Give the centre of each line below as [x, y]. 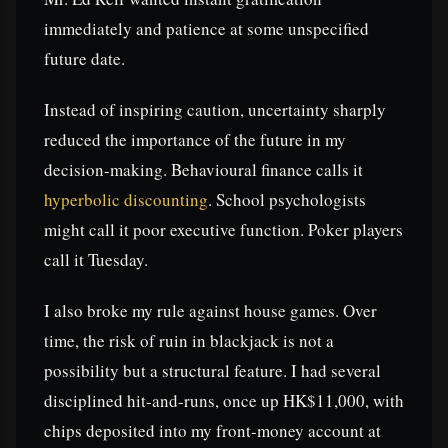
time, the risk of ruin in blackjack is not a [189, 341]
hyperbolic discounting [126, 200]
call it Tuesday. [96, 260]
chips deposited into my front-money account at [212, 431]
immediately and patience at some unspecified [206, 28]
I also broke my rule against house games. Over [210, 311]
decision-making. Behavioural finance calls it [203, 170]
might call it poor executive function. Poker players [223, 230]
